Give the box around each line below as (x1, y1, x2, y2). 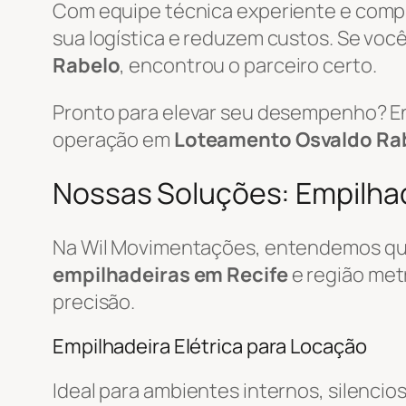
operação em (53, 125, 174, 153)
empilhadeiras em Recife (53, 260, 288, 288)
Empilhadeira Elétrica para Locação (53, 332, 367, 360)
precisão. (53, 287, 136, 315)
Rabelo (53, 51, 121, 79)
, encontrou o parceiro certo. (120, 51, 377, 79)
